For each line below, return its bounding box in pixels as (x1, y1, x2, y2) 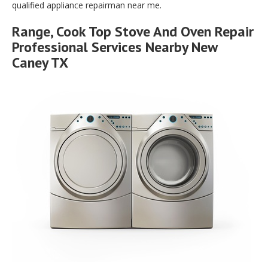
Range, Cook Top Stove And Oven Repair (12, 22, 254, 41)
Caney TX (12, 53, 68, 72)
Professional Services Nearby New (12, 38, 217, 57)
